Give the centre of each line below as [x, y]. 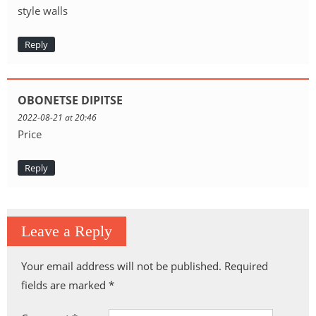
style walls [43, 11]
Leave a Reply [67, 231]
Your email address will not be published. [121, 266]
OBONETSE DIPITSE [70, 101]
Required [246, 266]
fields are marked [65, 285]
